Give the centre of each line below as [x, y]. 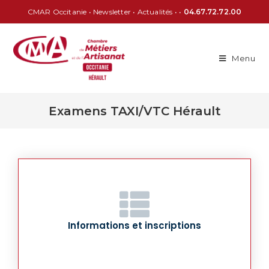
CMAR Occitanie [57, 12]
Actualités [155, 12]
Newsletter [112, 12]
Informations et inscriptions [134, 225]
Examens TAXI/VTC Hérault [134, 111]
